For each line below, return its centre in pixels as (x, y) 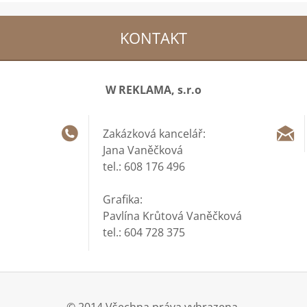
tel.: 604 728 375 (144, 232)
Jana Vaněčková (143, 150)
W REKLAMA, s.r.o (153, 90)
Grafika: (123, 199)
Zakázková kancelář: (154, 134)
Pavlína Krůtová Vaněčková (172, 216)
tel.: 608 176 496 (144, 167)
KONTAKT (153, 38)
